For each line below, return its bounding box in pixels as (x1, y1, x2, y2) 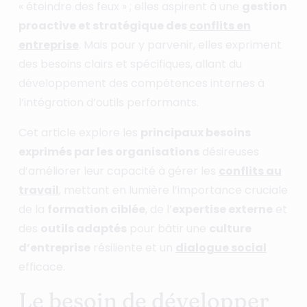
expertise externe (171, 201, 273, 217)
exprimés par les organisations (18, 143, 199, 160)
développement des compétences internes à (18, 75, 265, 91)
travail (18, 182, 59, 198)
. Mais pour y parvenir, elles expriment (78, 36, 282, 53)
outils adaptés (40, 220, 127, 236)
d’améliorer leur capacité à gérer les (18, 162, 219, 179)
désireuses (199, 143, 259, 160)
